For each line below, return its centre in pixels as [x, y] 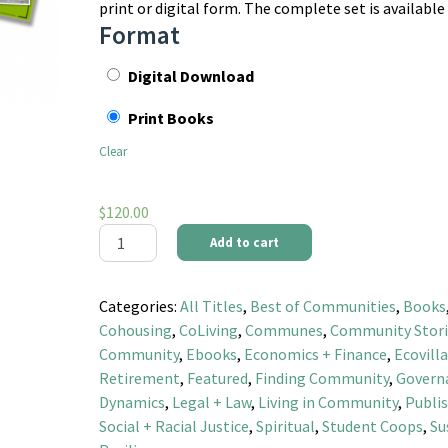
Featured [218, 377]
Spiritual [286, 425]
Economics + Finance [316, 353]
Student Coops [373, 425]
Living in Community [328, 401]
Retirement [140, 377]
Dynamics [132, 401]
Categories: [140, 305]
